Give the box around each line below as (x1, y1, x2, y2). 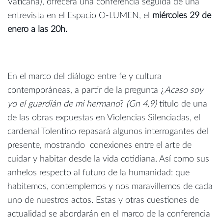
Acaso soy (165, 86, 203, 95)
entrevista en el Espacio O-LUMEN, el (7, 11, 152, 21)
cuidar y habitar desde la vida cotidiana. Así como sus (7, 155, 209, 164)
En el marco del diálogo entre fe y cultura (7, 72, 162, 82)
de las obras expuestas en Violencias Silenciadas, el (7, 113, 200, 123)
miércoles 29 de (152, 11, 211, 21)
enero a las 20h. (7, 25, 70, 34)
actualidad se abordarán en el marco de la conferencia (7, 210, 210, 219)
